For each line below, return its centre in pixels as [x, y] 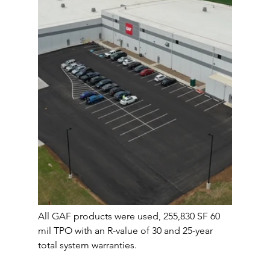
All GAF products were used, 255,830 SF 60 [130, 216]
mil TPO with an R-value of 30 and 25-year [126, 231]
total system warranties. [88, 245]
